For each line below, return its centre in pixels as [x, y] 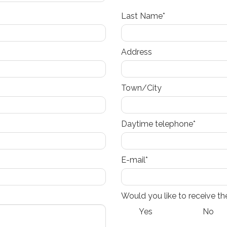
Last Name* [143, 16]
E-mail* [135, 160]
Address [137, 52]
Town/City [141, 88]
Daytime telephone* [158, 124]
